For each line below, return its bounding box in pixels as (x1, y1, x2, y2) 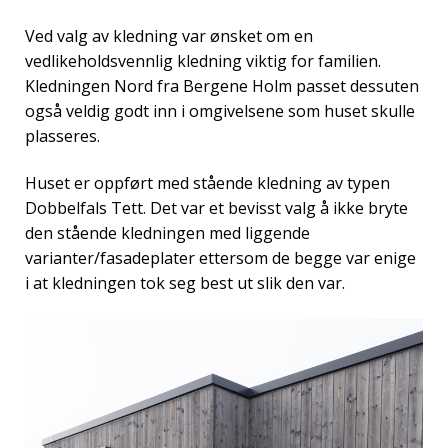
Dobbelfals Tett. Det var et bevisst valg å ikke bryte (25, 197, 408, 220)
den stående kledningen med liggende (25, 222, 310, 245)
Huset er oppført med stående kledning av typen (25, 172, 390, 195)
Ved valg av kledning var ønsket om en (25, 24, 313, 47)
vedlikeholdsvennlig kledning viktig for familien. (25, 49, 381, 72)
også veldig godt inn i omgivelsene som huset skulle (25, 99, 415, 122)
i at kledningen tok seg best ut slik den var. (25, 272, 345, 295)
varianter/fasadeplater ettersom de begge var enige (25, 247, 416, 270)
